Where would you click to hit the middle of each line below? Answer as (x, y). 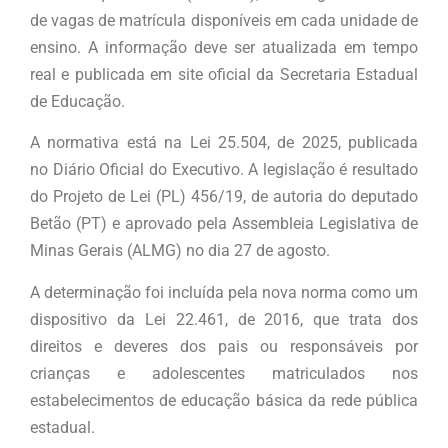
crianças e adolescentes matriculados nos (224, 373)
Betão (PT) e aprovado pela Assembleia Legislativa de (224, 224)
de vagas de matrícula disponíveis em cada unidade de (224, 21)
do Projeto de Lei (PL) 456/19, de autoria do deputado (224, 197)
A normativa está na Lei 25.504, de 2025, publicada (224, 143)
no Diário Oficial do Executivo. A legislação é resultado (224, 170)
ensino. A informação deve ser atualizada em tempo (224, 48)
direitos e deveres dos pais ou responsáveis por (224, 346)
